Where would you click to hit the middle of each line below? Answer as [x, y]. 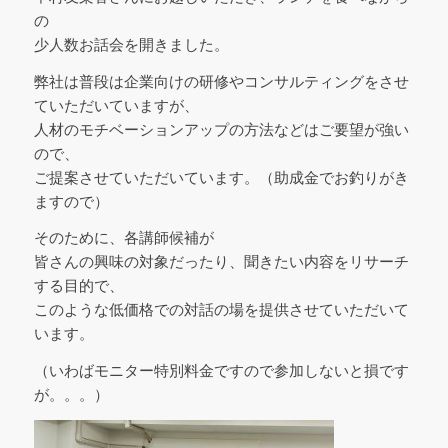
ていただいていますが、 [116, 105]
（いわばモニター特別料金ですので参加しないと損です [221, 370]
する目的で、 [78, 286]
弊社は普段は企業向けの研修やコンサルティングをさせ [221, 81]
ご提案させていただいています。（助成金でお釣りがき [221, 177]
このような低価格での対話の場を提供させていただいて [221, 310]
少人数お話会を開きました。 [131, 44]
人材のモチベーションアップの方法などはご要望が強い [221, 129]
